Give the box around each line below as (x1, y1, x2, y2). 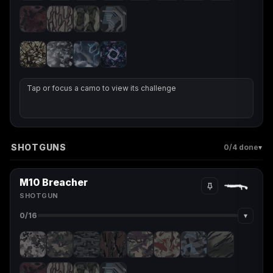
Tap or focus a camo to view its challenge (27, 83, 176, 93)
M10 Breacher (19, 175, 88, 188)
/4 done (229, 143, 258, 152)
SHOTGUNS (11, 141, 66, 152)
